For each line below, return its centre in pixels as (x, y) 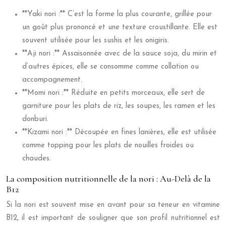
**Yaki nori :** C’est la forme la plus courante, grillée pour (117, 14)
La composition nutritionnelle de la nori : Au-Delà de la (108, 179)
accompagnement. (52, 80)
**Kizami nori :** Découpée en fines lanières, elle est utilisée (119, 132)
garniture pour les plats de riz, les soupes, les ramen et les (119, 106)
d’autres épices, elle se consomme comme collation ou (110, 67)
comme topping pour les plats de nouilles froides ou (108, 146)
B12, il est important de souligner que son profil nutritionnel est (113, 218)
